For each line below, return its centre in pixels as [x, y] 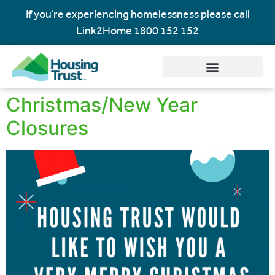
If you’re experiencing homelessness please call [137, 14]
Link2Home [105, 31]
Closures [47, 128]
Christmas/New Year [102, 104]
